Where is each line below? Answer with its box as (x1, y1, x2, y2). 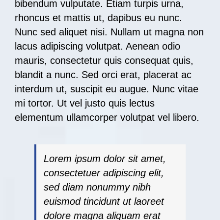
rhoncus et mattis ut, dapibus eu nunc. (15, 12, 182, 24)
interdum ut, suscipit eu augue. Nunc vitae (15, 83, 198, 95)
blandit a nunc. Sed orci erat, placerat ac (15, 69, 192, 81)
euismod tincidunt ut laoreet (44, 196, 164, 207)
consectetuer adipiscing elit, (44, 167, 164, 179)
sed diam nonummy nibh (44, 182, 151, 193)
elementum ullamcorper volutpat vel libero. (15, 112, 199, 123)
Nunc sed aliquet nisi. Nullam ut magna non (15, 27, 204, 38)
